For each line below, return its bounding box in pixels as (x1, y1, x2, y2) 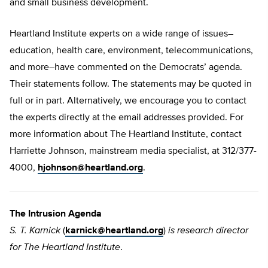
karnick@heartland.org (65, 226, 163, 236)
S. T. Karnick (10, 226, 60, 236)
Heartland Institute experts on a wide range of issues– (10, 29, 233, 39)
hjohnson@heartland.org (38, 163, 143, 173)
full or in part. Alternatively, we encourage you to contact (10, 96, 246, 106)
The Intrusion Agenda (10, 209, 102, 220)
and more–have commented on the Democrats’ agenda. (10, 63, 242, 73)
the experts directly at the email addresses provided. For (10, 113, 243, 123)
